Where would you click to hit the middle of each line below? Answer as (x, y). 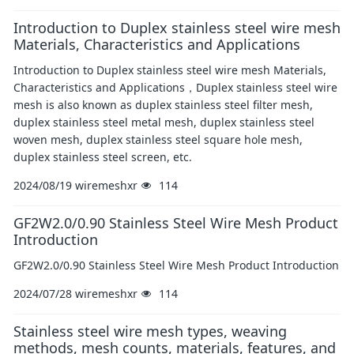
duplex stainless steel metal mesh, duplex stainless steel (164, 122)
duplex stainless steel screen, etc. (103, 157)
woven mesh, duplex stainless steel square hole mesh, (158, 139)
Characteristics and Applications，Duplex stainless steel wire (175, 87)
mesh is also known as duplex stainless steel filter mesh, (163, 105)
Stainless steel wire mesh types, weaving (150, 331)
